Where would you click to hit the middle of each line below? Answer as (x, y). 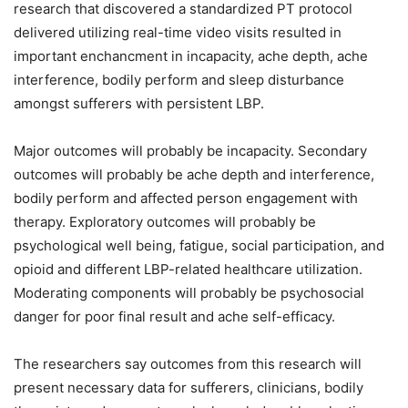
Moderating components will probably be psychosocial (189, 293)
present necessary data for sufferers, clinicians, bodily (189, 388)
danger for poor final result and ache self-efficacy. (176, 317)
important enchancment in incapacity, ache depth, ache (191, 56)
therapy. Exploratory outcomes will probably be (165, 222)
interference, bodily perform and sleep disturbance (179, 80)
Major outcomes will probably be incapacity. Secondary (190, 151)
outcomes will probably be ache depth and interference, (194, 175)
